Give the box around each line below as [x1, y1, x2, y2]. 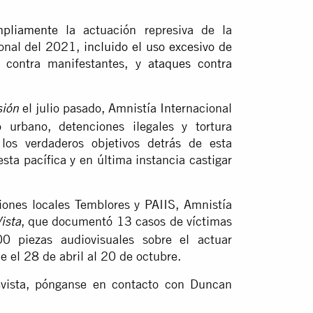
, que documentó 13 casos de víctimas [20, 214, 233, 229]
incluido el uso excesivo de [84, 39, 233, 54]
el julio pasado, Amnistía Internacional [19, 101, 232, 116]
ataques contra [147, 56, 233, 71]
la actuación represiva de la [57, 22, 233, 38]
